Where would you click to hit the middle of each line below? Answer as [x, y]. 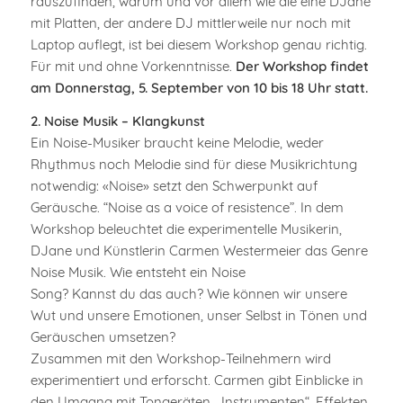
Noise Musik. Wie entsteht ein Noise [138, 272]
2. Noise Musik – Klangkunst [117, 121]
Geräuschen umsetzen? [103, 336]
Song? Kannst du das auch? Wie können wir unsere [188, 293]
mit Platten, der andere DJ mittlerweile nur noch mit [190, 22]
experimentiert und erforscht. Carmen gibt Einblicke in [197, 380]
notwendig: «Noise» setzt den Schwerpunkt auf [174, 185]
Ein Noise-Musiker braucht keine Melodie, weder [177, 142]
